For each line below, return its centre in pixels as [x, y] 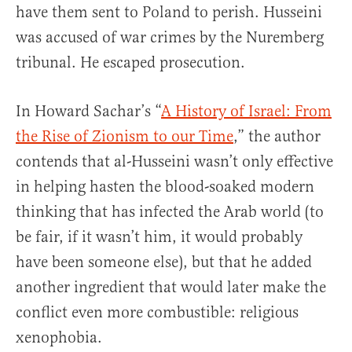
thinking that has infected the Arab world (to [170, 212]
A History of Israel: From [246, 112]
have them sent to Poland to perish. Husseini [169, 13]
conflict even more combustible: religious [157, 313]
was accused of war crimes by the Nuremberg [170, 38]
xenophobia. [59, 338]
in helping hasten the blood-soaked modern [165, 187]
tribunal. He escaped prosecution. [130, 63]
